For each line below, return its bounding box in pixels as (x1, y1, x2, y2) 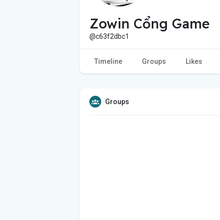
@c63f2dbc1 (89, 32, 129, 40)
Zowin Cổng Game (89, 15, 210, 32)
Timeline (94, 57, 122, 65)
